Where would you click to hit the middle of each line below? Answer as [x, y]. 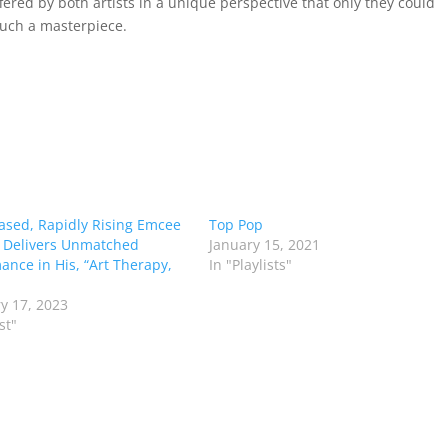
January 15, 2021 [264, 245]
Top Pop [235, 225]
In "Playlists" [250, 265]
